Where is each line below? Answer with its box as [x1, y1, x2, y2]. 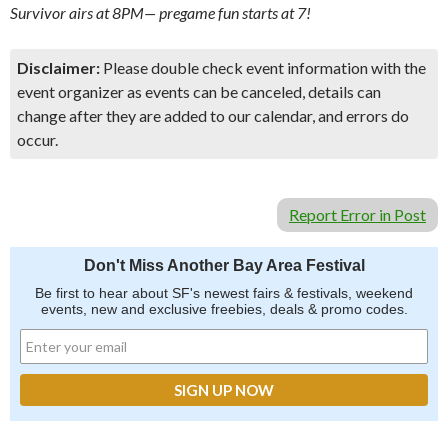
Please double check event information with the [100, 58, 426, 77]
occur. [17, 130, 58, 149]
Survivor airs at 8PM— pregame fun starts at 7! [10, 3, 311, 22]
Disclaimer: [17, 58, 100, 77]
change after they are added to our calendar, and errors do [17, 106, 409, 125]
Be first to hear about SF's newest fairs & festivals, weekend [35, 285, 413, 301]
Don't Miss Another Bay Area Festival [83, 257, 365, 274]
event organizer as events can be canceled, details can [17, 82, 381, 101]
